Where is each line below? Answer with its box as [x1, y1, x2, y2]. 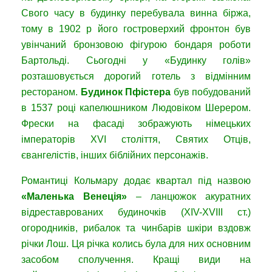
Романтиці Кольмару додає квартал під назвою [21, 175, 251, 186]
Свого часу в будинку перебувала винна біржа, [21, 8, 251, 19]
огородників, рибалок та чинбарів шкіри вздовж [21, 223, 251, 234]
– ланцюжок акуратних [127, 191, 251, 202]
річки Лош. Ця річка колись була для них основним [21, 239, 251, 250]
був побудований [171, 87, 251, 98]
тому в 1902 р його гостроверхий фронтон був [21, 24, 251, 35]
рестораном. [21, 87, 81, 98]
